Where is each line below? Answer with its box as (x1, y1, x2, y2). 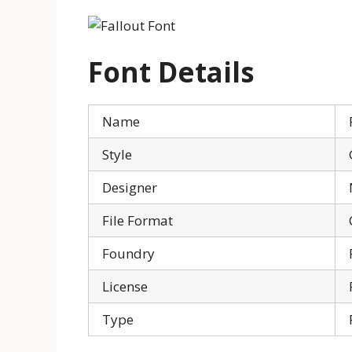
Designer (102, 178, 157, 196)
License (102, 277, 148, 295)
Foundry (102, 244, 155, 262)
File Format (102, 211, 173, 229)
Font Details (88, 53, 255, 90)
